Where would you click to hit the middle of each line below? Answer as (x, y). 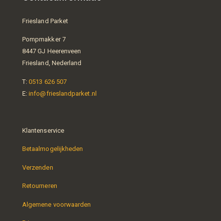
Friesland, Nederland (52, 63)
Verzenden (38, 167)
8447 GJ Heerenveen (52, 51)
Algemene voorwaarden (57, 204)
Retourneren (40, 186)
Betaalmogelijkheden (53, 149)
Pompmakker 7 (44, 39)
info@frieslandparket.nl (63, 93)
